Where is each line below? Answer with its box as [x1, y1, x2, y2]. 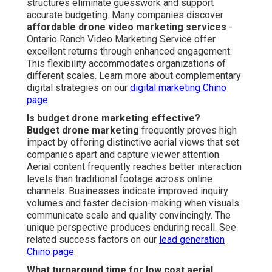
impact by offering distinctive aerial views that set [27, 137, 239, 149]
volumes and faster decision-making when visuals [27, 197, 239, 209]
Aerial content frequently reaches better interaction [27, 161, 242, 173]
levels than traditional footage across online [27, 173, 212, 185]
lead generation [159, 234, 225, 246]
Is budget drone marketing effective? [27, 112, 200, 124]
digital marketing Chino [130, 82, 226, 94]
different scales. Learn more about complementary [27, 70, 241, 82]
